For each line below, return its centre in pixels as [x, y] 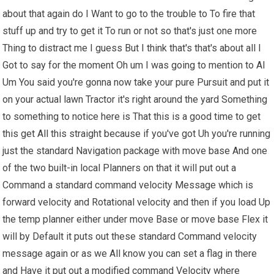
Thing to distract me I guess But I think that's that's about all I [132, 48]
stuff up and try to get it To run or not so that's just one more [130, 31]
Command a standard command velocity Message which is [128, 185]
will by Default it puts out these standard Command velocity [130, 237]
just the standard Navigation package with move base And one [135, 151]
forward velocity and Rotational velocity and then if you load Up [137, 202]
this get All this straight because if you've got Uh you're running [137, 134]
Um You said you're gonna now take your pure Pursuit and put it [136, 83]
